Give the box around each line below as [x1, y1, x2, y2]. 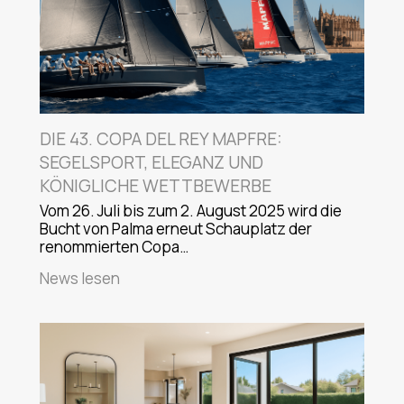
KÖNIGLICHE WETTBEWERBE [40, 173, 271, 197]
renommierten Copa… [40, 235, 188, 257]
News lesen [40, 267, 120, 289]
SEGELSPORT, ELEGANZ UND [40, 150, 263, 174]
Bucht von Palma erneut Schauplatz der [40, 217, 312, 239]
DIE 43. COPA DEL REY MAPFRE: [40, 126, 282, 151]
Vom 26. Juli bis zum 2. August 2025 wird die [40, 199, 342, 221]
